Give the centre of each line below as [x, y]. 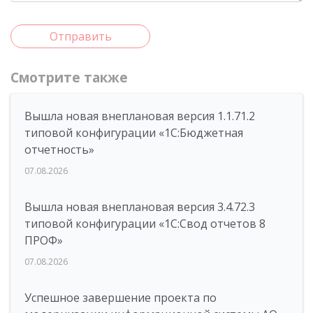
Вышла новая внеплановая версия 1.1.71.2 [140, 116]
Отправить [80, 36]
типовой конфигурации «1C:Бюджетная [134, 133]
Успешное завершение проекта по [121, 298]
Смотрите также [69, 78]
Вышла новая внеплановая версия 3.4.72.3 [140, 207]
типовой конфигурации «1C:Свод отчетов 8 [145, 224]
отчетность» [59, 150]
